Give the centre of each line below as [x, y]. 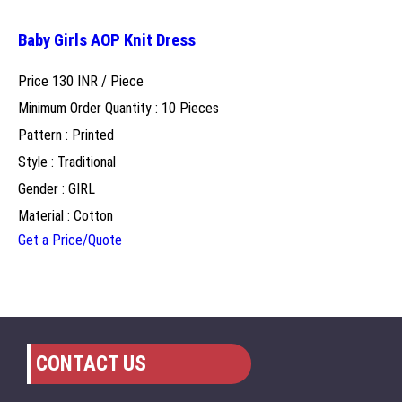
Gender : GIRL [57, 188]
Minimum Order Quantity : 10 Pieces [118, 108]
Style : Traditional [67, 162]
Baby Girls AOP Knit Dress [107, 41]
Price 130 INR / [64, 81]
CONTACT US [91, 363]
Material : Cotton [66, 215]
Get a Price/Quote [70, 240]
